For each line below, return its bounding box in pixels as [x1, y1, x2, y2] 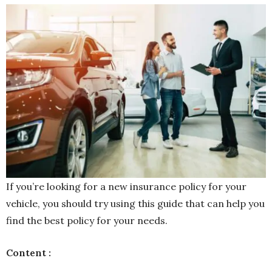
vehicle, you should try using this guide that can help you [6, 197, 265, 209]
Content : [6, 246, 51, 259]
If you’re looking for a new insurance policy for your [6, 180, 246, 192]
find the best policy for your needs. [6, 214, 168, 226]
